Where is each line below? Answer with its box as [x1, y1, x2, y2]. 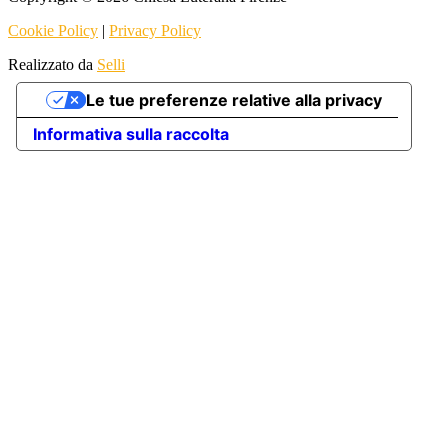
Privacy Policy [109, 21, 201, 39]
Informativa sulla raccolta [33, 123, 229, 144]
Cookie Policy [8, 21, 98, 39]
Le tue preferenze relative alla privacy [85, 89, 382, 110]
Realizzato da [8, 55, 97, 73]
